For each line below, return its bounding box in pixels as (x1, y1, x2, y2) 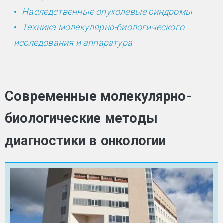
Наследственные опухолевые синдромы (22, 6, 193, 17)
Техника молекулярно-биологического (22, 22, 185, 32)
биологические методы (5, 111, 158, 127)
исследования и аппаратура (14, 37, 132, 48)
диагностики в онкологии (5, 133, 166, 149)
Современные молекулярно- (5, 88, 192, 105)
